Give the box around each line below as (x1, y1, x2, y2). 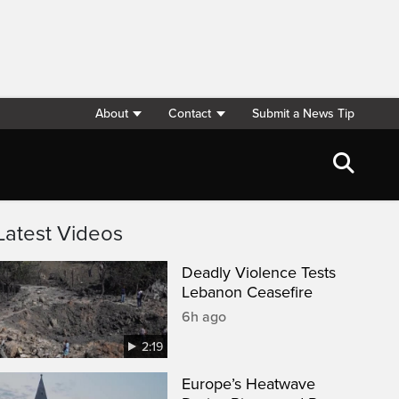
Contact (168, 106, 212, 121)
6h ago (182, 308, 226, 326)
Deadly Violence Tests (182, 263, 336, 282)
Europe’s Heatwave (182, 374, 315, 395)
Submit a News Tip (252, 106, 354, 121)
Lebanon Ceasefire (182, 282, 313, 302)
